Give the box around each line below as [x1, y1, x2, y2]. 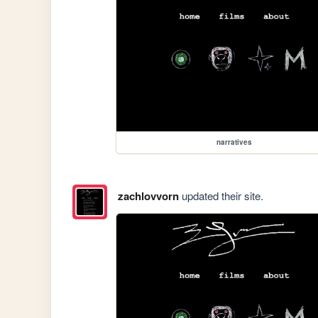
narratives [216, 137, 253, 148]
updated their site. [178, 188, 263, 204]
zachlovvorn [117, 188, 179, 204]
